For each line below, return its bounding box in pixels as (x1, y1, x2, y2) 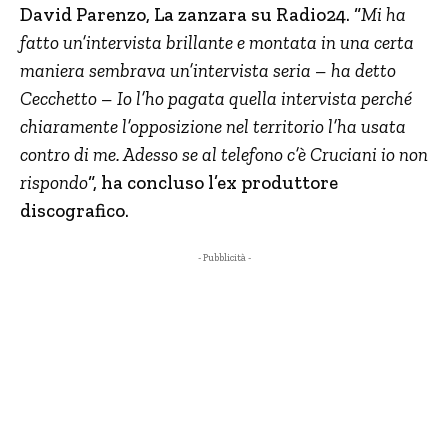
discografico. (20, 199, 129, 222)
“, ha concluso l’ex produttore (88, 171, 338, 194)
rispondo (20, 171, 88, 194)
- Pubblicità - (197, 252, 251, 264)
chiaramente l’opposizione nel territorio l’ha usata (20, 115, 406, 138)
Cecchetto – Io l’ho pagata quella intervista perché (20, 87, 412, 110)
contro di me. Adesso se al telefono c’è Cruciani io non (20, 143, 428, 166)
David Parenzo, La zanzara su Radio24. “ (20, 3, 361, 26)
